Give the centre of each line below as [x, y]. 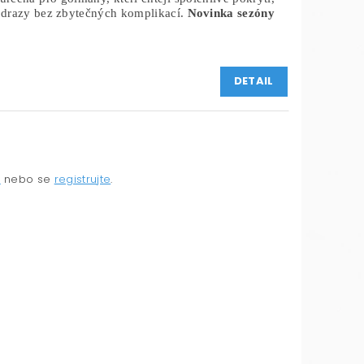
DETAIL [253, 81]
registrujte [82, 179]
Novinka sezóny [231, 13]
